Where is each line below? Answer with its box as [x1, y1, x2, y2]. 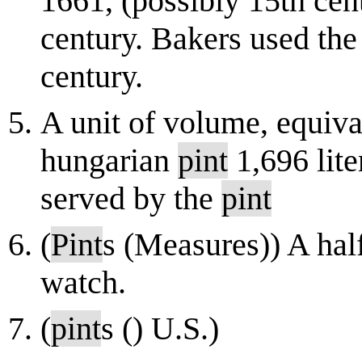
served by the [40, 180, 221, 217]
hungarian [40, 142, 178, 179]
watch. [40, 264, 126, 301]
